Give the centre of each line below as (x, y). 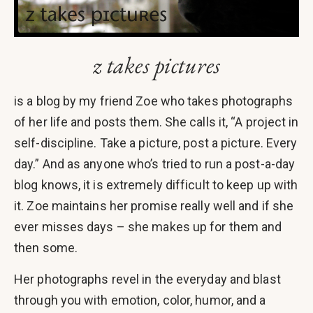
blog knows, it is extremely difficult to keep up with (156, 184)
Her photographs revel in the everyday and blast (147, 279)
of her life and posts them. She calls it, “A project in (156, 122)
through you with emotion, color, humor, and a (140, 300)
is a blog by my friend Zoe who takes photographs (153, 101)
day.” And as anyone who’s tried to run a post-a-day (155, 163)
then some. (46, 247)
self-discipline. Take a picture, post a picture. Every (156, 143)
